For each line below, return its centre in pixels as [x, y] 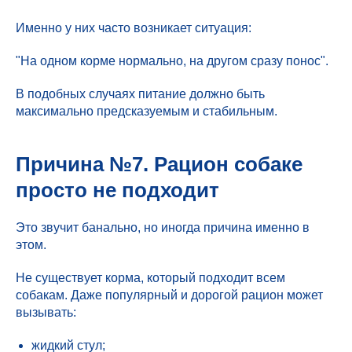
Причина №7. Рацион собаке [159, 164]
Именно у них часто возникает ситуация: [134, 28]
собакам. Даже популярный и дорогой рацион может [169, 295]
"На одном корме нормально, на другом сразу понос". [172, 61]
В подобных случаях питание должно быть [140, 94]
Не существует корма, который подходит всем [150, 278]
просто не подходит [117, 190]
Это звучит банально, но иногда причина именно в [163, 227]
